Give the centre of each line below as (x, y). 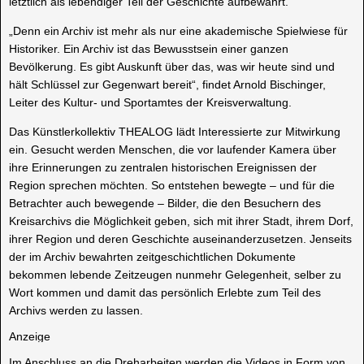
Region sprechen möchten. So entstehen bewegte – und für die (172, 186)
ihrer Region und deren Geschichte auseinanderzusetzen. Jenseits (180, 239)
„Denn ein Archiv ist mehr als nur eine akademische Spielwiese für (178, 31)
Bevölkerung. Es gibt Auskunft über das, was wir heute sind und (172, 67)
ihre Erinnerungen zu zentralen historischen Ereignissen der (163, 168)
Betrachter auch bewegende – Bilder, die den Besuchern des (165, 204)
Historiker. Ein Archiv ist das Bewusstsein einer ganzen (149, 49)
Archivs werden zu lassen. (76, 311)
